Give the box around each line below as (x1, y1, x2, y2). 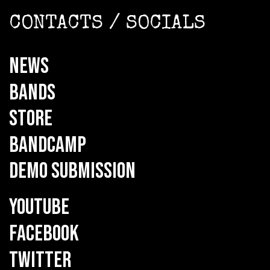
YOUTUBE (9, 194, 69, 221)
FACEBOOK (9, 220, 79, 247)
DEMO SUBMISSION (9, 158, 136, 185)
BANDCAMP (9, 131, 86, 159)
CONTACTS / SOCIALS (9, 14, 206, 35)
